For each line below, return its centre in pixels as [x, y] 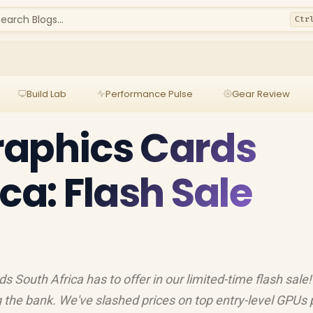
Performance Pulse [149, 94]
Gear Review [261, 94]
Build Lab [46, 94]
